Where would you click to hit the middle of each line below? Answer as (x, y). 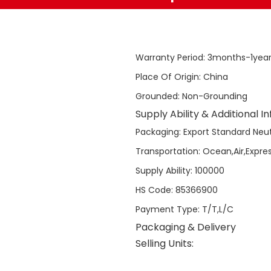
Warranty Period (169, 57)
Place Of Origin (167, 77)
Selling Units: (165, 243)
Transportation (167, 151)
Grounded (157, 96)
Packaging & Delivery (186, 227)
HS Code (153, 190)
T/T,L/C (218, 209)
